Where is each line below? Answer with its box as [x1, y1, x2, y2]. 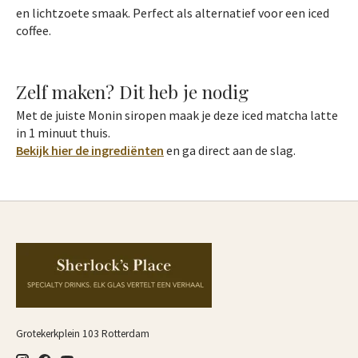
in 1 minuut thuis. [16, 125, 110, 141]
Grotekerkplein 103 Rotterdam [16, 327, 149, 341]
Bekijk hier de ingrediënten [16, 142, 164, 159]
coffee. [16, 22, 51, 39]
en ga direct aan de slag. [164, 142, 296, 159]
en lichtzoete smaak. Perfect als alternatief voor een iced [16, 5, 329, 22]
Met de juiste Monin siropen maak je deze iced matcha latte [16, 107, 338, 124]
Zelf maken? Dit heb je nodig [16, 78, 249, 104]
